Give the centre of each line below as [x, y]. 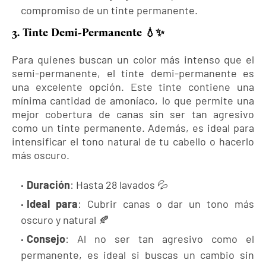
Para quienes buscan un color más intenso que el [133, 60]
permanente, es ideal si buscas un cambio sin [137, 255]
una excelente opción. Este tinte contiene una [133, 87]
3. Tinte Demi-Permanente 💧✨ [88, 33]
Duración [48, 185]
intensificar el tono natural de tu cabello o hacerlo [133, 142]
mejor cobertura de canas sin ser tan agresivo [133, 114]
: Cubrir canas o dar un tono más [166, 204]
